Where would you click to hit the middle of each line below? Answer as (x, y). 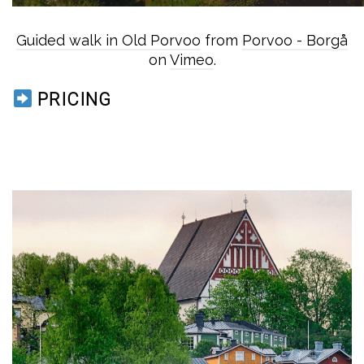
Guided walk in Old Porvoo (108, 40)
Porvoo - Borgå (295, 40)
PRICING (72, 100)
